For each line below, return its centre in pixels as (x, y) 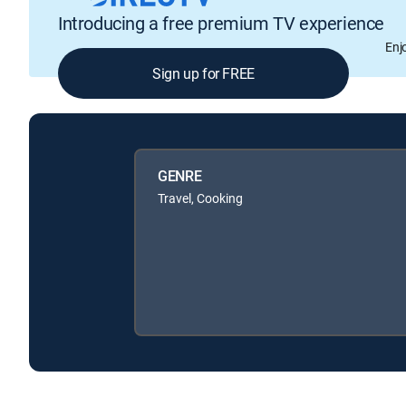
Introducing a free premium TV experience (221, 24)
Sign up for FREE (203, 74)
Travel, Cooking (200, 198)
